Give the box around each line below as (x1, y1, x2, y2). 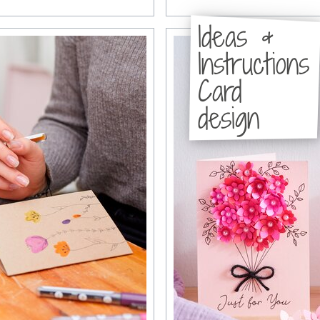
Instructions (198, 44, 309, 84)
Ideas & (198, 17, 274, 57)
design (198, 99, 259, 139)
